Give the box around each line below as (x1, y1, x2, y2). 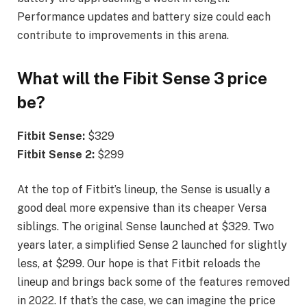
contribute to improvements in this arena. (17, 28, 229, 42)
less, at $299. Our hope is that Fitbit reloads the (17, 257, 260, 271)
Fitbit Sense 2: (17, 147, 97, 161)
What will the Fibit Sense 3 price (17, 68, 267, 88)
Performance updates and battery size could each (17, 10, 271, 23)
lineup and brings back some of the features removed (17, 275, 290, 289)
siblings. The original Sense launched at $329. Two (17, 220, 274, 234)
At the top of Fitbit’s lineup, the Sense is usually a (17, 183, 270, 197)
